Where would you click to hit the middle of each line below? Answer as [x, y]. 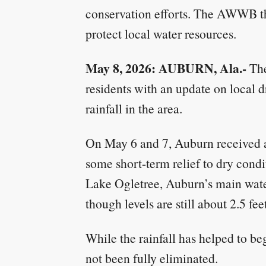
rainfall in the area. [134, 108]
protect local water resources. [161, 34]
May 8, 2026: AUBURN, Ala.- [166, 68]
